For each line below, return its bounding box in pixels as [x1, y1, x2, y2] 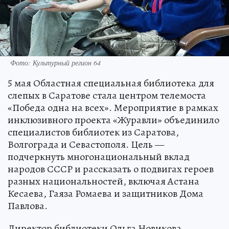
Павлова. [8, 198, 48, 213]
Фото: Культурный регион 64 [10, 57, 101, 67]
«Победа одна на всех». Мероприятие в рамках [8, 100, 218, 114]
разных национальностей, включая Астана [8, 174, 199, 188]
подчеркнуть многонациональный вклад [8, 149, 190, 164]
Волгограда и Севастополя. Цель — [8, 137, 164, 151]
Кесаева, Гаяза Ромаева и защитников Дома [8, 186, 203, 200]
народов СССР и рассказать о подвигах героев [8, 162, 214, 176]
